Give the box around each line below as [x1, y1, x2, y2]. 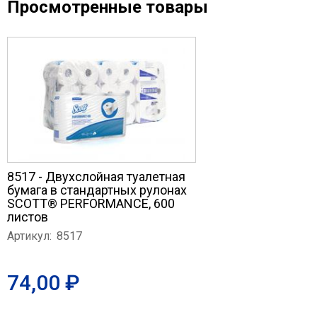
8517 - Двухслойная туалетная [7, 169, 185, 184]
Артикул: [7, 229, 52, 243]
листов [7, 209, 48, 224]
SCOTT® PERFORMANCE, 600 [7, 196, 175, 211]
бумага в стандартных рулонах [7, 183, 187, 197]
